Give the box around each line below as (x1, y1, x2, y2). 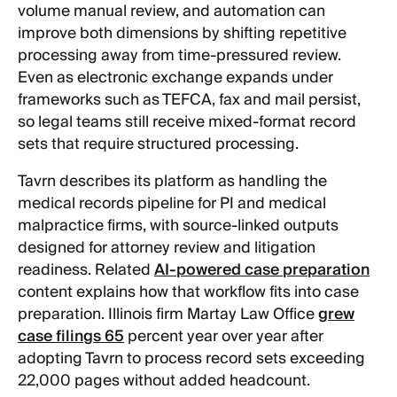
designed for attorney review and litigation (18, 235, 315, 262)
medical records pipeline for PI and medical (18, 191, 326, 218)
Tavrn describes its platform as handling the (18, 168, 327, 196)
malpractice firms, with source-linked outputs (18, 213, 339, 240)
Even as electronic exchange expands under (18, 64, 333, 91)
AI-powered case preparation (154, 257, 370, 284)
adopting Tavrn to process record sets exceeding (18, 346, 365, 373)
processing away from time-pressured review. (18, 42, 341, 69)
